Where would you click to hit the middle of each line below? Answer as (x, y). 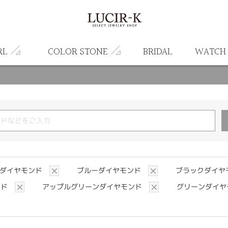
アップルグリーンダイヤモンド (93, 187)
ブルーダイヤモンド (110, 170)
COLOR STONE (78, 52)
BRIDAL (158, 52)
